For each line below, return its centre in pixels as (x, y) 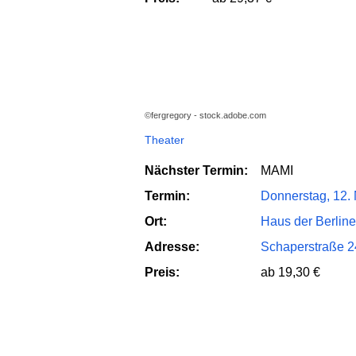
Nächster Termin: (196, 170)
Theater (164, 139)
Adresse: (172, 246)
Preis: (162, 272)
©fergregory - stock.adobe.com (205, 116)
